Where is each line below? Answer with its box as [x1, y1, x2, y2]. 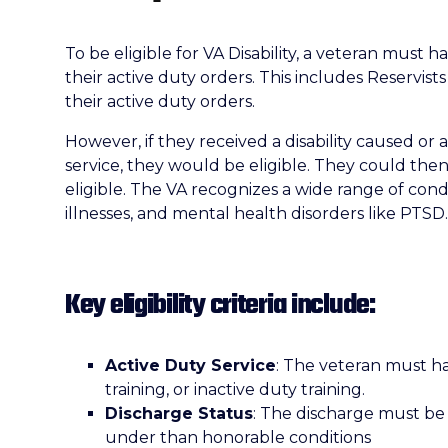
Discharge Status [105, 404, 253, 423]
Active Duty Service [105, 356, 276, 375]
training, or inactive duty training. [105, 380, 365, 399]
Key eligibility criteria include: [65, 284, 375, 327]
